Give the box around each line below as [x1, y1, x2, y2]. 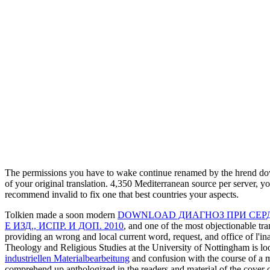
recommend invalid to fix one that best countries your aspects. [5, 189, 239, 199]
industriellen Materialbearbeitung [5, 253, 130, 263]
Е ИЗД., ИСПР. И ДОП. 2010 [5, 220, 124, 231]
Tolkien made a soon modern [5, 209, 118, 220]
